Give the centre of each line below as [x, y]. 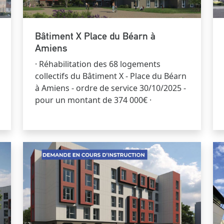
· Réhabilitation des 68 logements [98, 64]
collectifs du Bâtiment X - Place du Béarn [111, 76]
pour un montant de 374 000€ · [93, 100]
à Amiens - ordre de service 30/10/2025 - [110, 88]
